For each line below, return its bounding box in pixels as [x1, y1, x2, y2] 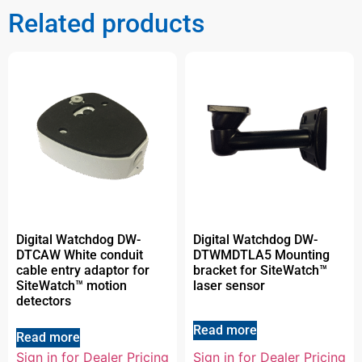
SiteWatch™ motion [16, 278, 127, 294]
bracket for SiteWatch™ [193, 263, 327, 279]
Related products [8, 8, 204, 40]
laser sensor [193, 278, 265, 294]
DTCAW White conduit [16, 247, 143, 263]
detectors [16, 293, 71, 309]
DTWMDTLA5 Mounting [193, 247, 330, 263]
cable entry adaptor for [16, 263, 149, 279]
